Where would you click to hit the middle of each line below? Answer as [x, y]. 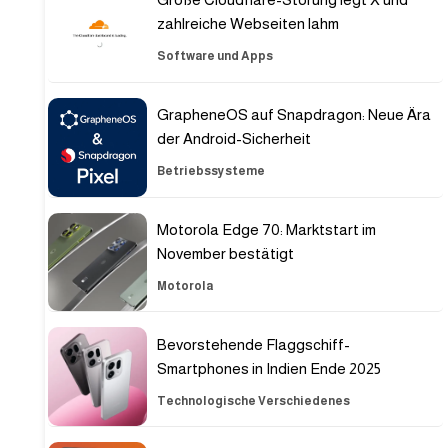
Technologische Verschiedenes [253, 400]
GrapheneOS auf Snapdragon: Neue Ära [293, 115]
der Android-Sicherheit [233, 139]
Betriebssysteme [210, 171]
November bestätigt [225, 253]
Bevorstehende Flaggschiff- [253, 344]
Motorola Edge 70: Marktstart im [266, 229]
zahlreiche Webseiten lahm [247, 24]
